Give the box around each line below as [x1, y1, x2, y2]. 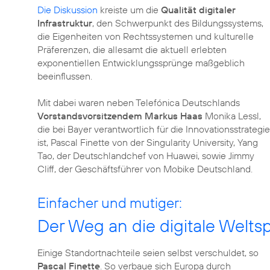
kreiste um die [98, 4, 161, 16]
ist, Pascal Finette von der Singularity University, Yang [37, 136, 258, 148]
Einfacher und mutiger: [37, 193, 182, 212]
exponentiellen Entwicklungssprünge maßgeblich [37, 57, 245, 69]
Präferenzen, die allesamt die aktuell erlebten [37, 43, 227, 55]
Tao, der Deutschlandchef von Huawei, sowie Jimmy [37, 149, 254, 162]
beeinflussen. [37, 70, 92, 82]
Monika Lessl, [202, 110, 261, 122]
